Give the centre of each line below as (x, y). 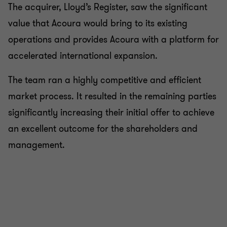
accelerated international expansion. (83, 56)
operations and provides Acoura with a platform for (113, 40)
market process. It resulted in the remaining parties (112, 96)
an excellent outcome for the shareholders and (103, 129)
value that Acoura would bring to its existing (98, 23)
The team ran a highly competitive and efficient (105, 80)
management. (38, 145)
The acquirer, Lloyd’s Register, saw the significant (108, 7)
